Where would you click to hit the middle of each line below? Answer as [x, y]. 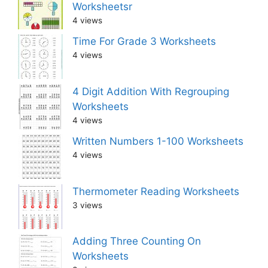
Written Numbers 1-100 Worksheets [158, 141]
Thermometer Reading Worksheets [156, 191]
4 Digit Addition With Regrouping [151, 91]
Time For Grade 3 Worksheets [144, 42]
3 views [87, 205]
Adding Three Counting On [137, 241]
